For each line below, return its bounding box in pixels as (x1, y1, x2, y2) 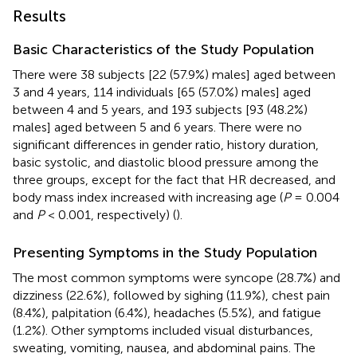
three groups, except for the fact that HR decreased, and (13, 171, 335, 187)
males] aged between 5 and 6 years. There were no (13, 119, 302, 135)
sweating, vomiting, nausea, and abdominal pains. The (13, 339, 316, 355)
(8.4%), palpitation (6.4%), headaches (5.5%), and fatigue (13, 304, 321, 320)
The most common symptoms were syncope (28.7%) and (13, 269, 340, 285)
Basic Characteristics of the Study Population (13, 40, 314, 58)
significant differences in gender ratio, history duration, (13, 136, 319, 152)
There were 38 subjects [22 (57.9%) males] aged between (13, 66, 335, 82)
